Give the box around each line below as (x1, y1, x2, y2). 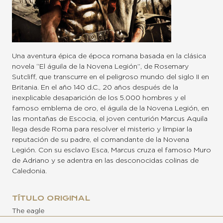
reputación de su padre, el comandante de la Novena (12, 136, 189, 144)
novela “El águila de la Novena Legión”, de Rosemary (12, 63, 189, 71)
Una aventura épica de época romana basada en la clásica (12, 53, 206, 60)
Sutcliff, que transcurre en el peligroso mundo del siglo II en (12, 74, 209, 81)
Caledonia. (12, 168, 47, 175)
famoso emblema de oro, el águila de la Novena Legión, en (12, 105, 209, 112)
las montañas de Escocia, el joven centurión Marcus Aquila (12, 115, 208, 123)
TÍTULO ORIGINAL (12, 194, 90, 203)
